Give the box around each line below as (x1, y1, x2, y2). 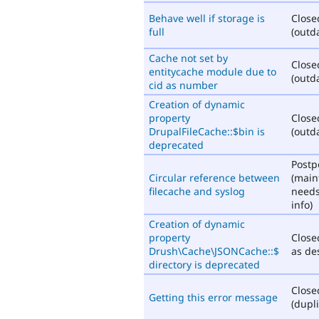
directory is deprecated (149, 257, 260, 271)
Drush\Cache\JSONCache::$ (149, 244, 279, 258)
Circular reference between (149, 170, 280, 184)
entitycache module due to (149, 64, 276, 78)
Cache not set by (149, 51, 228, 65)
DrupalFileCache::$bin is (149, 124, 265, 138)
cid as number (149, 78, 218, 92)
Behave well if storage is (149, 11, 265, 25)
